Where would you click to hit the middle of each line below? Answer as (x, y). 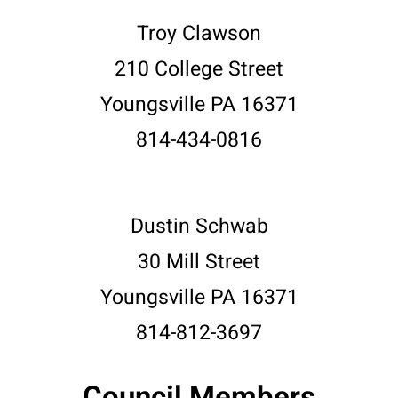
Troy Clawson (199, 34)
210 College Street (199, 69)
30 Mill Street (199, 262)
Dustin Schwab (199, 227)
